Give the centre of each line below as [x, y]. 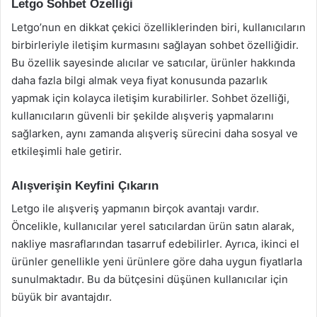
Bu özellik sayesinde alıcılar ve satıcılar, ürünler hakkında [153, 62]
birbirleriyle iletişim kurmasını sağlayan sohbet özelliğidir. [155, 45]
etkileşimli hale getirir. [67, 151]
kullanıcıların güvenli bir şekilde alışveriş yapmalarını [143, 115]
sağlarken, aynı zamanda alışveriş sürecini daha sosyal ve [155, 133]
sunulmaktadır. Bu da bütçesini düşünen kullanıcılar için [150, 279]
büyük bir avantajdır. [62, 297]
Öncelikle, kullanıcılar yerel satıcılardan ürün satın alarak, [153, 226]
